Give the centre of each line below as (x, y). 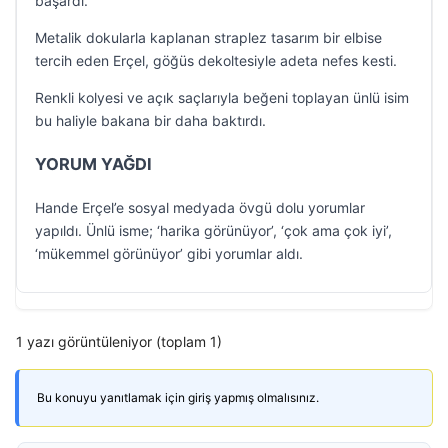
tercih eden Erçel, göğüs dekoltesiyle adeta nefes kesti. (216, 60)
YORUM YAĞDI (93, 164)
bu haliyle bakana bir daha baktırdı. (150, 120)
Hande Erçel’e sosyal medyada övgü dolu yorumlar (200, 207)
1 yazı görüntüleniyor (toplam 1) (119, 341)
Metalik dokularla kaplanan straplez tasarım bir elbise (208, 37)
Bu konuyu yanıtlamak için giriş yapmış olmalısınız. (178, 397)
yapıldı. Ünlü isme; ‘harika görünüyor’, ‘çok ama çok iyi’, (213, 230)
